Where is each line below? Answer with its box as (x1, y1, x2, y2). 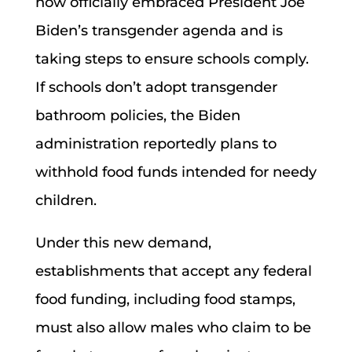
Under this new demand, (35, 233, 211, 251)
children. (35, 191, 97, 209)
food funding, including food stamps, (35, 290, 295, 308)
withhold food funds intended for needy (35, 163, 317, 181)
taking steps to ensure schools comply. (35, 49, 309, 68)
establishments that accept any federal (35, 262, 312, 280)
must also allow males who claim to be (35, 318, 311, 336)
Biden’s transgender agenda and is (35, 21, 283, 39)
